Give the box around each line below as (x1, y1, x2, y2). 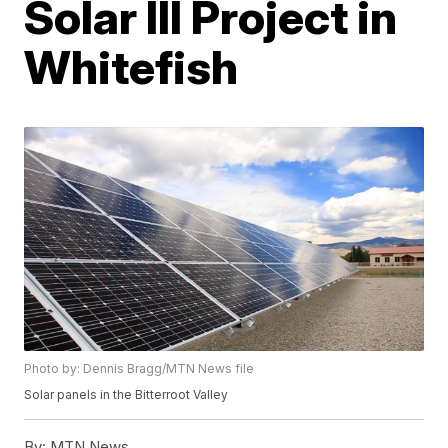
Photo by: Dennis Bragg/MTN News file (24, 361, 255, 377)
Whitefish (24, 39, 239, 95)
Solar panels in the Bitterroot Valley (24, 387, 229, 403)
